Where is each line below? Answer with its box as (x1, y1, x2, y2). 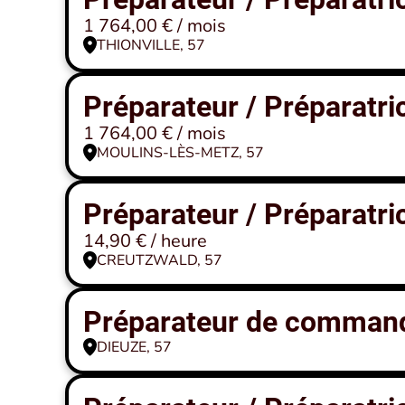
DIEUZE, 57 (97, 337, 172, 357)
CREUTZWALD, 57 (97, 250, 222, 270)
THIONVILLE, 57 (97, 35, 205, 55)
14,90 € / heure (83, 229, 207, 253)
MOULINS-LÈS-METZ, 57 (97, 143, 264, 163)
